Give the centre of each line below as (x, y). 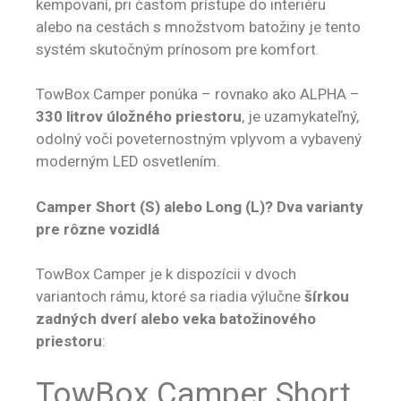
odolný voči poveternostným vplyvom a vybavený (199, 139)
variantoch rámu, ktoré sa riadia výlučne (170, 297)
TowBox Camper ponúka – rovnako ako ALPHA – (198, 94)
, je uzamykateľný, (300, 117)
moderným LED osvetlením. (128, 162)
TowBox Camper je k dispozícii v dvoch (166, 274)
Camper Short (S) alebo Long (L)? (156, 206)
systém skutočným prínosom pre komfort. (178, 49)
